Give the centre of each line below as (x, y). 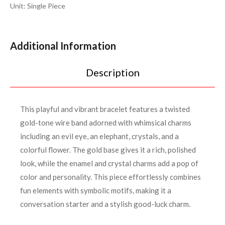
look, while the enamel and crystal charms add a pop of (109, 163)
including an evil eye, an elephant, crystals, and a (99, 136)
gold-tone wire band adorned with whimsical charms (106, 123)
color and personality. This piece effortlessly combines (110, 177)
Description (113, 73)
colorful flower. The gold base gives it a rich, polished (108, 150)
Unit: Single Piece (38, 6)
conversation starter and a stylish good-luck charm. (105, 204)
